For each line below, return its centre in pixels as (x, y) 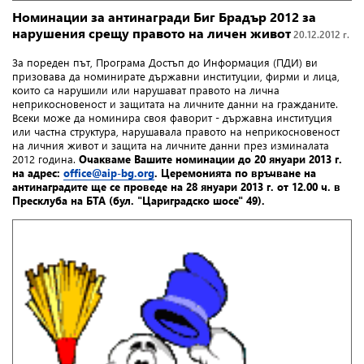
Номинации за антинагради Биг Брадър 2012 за (164, 17)
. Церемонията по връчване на (235, 173)
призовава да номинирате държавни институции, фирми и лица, (176, 76)
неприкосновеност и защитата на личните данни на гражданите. (177, 104)
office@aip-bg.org (109, 173)
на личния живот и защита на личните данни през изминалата (171, 145)
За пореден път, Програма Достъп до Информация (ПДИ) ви (165, 62)
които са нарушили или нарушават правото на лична (146, 90)
